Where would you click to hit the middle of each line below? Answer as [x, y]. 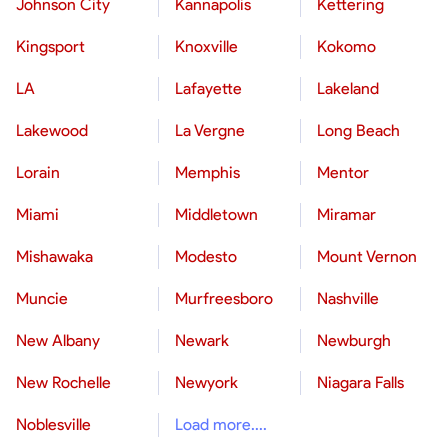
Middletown [216, 214]
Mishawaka [54, 256]
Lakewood [52, 130]
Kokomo [346, 46]
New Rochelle [63, 382]
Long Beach [358, 130]
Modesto [206, 256]
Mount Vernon [367, 256]
